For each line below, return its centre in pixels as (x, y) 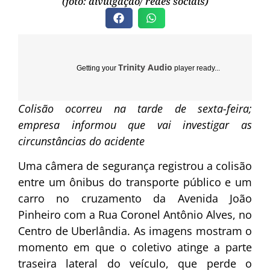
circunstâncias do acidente (81, 141)
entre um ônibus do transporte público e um (135, 182)
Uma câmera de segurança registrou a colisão (135, 166)
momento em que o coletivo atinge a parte (135, 247)
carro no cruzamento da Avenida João (135, 199)
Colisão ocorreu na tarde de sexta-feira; (135, 108)
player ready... (196, 68)
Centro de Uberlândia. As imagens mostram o (135, 231)
